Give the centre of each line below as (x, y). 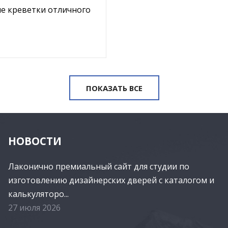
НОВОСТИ (35, 141)
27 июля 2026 (34, 207)
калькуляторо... (38, 194)
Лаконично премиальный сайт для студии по (98, 166)
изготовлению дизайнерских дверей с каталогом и (111, 180)
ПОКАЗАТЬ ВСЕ (114, 88)
